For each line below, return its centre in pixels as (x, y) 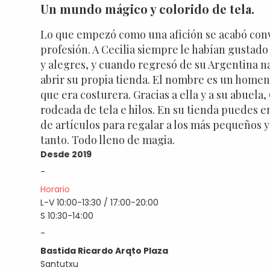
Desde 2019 (66, 155)
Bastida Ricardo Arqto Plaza (105, 251)
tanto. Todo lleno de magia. (108, 140)
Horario (55, 190)
